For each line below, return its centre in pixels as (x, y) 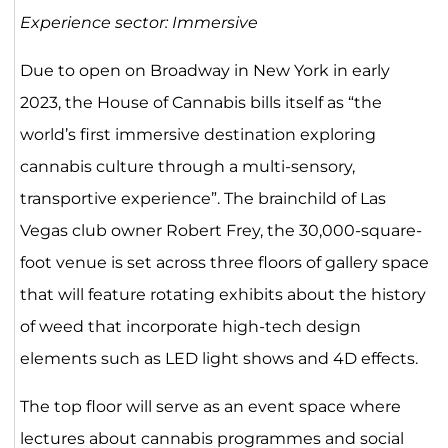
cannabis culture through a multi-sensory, (187, 167)
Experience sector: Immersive (138, 23)
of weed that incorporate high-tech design (190, 327)
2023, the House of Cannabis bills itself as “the (200, 103)
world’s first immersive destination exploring (197, 135)
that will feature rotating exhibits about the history (222, 295)
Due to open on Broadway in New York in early (204, 71)
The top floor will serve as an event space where (210, 407)
